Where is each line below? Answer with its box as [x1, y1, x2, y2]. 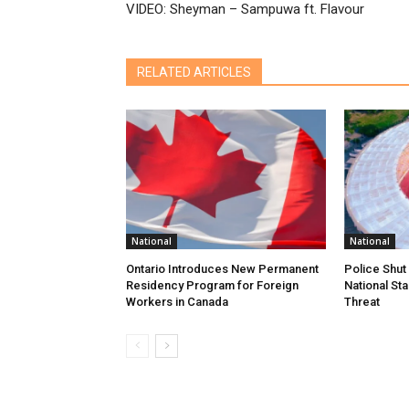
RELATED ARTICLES [137, 65, 251, 80]
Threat [343, 295, 380, 309]
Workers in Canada [126, 295, 228, 309]
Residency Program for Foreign [126, 278, 299, 293]
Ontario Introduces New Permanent [126, 262, 319, 277]
